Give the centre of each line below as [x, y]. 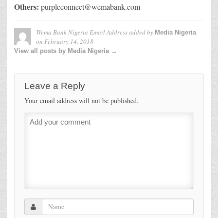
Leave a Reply [55, 86]
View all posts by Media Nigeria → [66, 51]
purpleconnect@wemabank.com [91, 6]
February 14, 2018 [69, 41]
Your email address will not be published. [82, 100]
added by [141, 32]
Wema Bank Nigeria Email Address [82, 32]
